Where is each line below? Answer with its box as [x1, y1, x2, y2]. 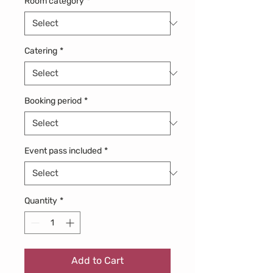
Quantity [24, 195, 57, 206]
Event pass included [24, 145, 102, 156]
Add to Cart [71, 254, 124, 266]
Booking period [24, 95, 82, 106]
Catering [24, 45, 57, 56]
